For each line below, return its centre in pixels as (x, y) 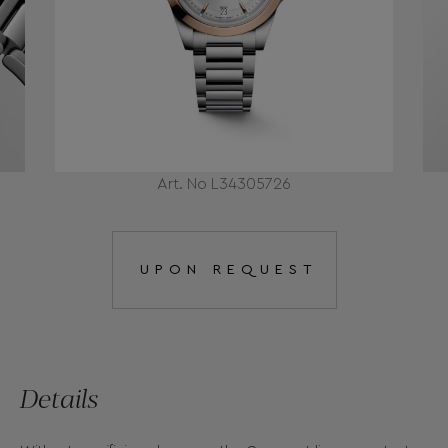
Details (59, 397)
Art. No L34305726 (224, 184)
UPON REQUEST (229, 270)
